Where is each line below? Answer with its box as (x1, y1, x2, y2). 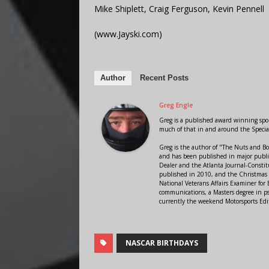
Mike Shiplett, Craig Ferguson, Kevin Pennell (94, 2, 264, 14)
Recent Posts (140, 73, 189, 82)
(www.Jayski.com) (94, 28, 162, 40)
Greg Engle (159, 100, 193, 109)
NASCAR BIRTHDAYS (125, 237, 198, 248)
